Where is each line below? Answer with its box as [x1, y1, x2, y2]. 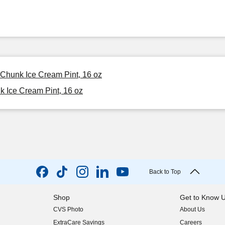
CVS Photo [53, 206, 83, 213]
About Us [180, 206, 205, 213]
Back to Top [149, 168, 181, 175]
